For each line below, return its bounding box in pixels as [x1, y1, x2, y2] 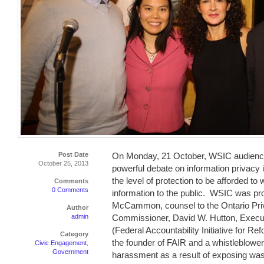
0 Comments [52, 186, 88, 193]
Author [67, 204, 88, 211]
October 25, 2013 [38, 160, 88, 167]
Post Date [58, 151, 88, 158]
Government [52, 248, 88, 255]
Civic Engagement [35, 239, 87, 246]
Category [60, 230, 88, 237]
